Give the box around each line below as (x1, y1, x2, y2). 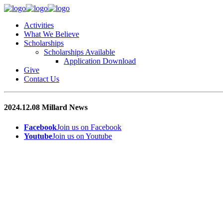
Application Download (64, 57, 136, 65)
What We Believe (24, 30, 79, 38)
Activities (24, 21, 54, 29)
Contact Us (24, 75, 59, 83)
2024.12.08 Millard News (4, 103, 88, 112)
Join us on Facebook (57, 122, 121, 131)
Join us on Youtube (52, 131, 112, 140)
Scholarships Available (44, 48, 115, 56)
